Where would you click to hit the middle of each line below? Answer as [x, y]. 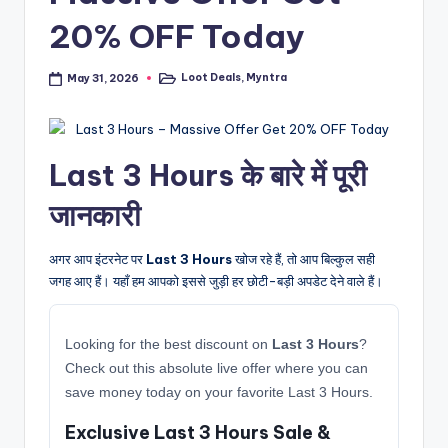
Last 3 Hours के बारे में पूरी [208, 176]
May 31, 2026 [103, 78]
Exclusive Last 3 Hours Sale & [198, 433]
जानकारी [95, 216]
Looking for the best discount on [168, 344]
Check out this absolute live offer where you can [216, 368]
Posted [175, 82]
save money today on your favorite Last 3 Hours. [219, 392]
